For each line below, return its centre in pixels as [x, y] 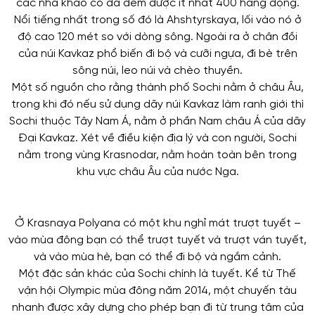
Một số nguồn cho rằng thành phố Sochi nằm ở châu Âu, [157, 87]
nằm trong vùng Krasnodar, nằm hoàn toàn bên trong [157, 155]
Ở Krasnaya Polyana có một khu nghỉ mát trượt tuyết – [157, 224]
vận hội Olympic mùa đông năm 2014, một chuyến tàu [157, 291]
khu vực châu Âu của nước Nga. [157, 172]
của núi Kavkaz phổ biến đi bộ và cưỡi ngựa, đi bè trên [157, 53]
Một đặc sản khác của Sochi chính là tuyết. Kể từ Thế [157, 274]
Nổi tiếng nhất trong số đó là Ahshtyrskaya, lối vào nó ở [157, 20]
